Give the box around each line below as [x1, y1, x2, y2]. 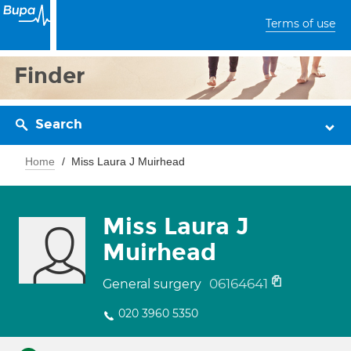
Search [35, 116, 82, 132]
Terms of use [266, 16, 335, 31]
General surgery [103, 277, 204, 291]
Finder [14, 62, 85, 89]
